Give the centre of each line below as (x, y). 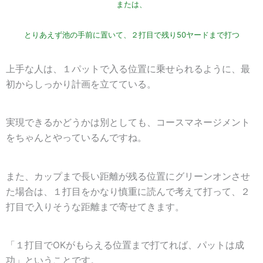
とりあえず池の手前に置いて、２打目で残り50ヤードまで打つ (131, 35)
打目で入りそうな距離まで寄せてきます (90, 207)
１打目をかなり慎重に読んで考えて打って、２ (151, 191)
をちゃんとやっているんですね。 (76, 138)
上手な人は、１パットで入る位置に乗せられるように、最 (128, 69)
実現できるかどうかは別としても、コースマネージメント (128, 123)
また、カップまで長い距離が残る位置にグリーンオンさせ (128, 176)
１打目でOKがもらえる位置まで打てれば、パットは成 (130, 245)
